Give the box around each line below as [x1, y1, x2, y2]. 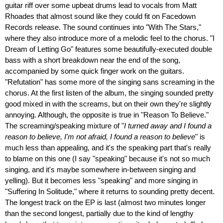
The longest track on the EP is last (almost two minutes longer [5, 198, 206, 207]
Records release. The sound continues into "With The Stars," [5, 23, 201, 31]
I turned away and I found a [124, 121, 212, 130]
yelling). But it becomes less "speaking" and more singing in [5, 176, 198, 185]
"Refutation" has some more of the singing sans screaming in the [5, 78, 215, 86]
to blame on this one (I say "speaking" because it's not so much [5, 154, 210, 163]
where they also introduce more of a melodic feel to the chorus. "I [5, 34, 215, 42]
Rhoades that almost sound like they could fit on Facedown [5, 12, 196, 20]
